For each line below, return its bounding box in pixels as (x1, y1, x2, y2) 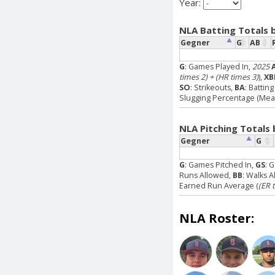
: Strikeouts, (190, 82, 234, 93)
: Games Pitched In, (185, 159, 255, 170)
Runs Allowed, (179, 169, 233, 180)
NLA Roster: (179, 209, 254, 227)
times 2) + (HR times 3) (179, 71, 258, 82)
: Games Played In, (185, 61, 252, 72)
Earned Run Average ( (179, 180, 258, 191)
